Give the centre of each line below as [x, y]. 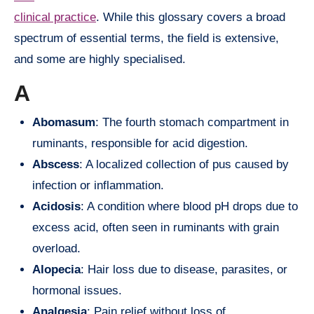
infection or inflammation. [98, 186]
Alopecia [56, 270]
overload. [56, 249]
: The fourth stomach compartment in [192, 123]
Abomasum [64, 123]
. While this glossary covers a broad [191, 17]
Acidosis [56, 207]
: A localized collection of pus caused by [184, 165]
